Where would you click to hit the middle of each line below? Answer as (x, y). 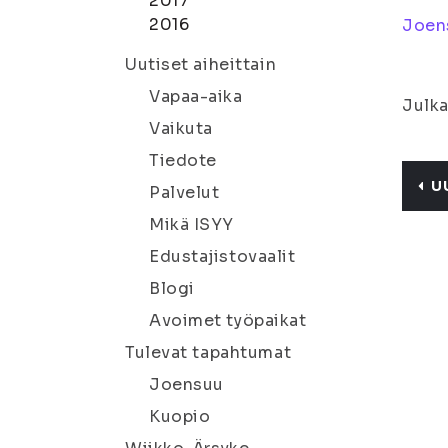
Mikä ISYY (192, 224)
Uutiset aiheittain (201, 64)
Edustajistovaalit (222, 256)
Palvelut (184, 192)
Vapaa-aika (196, 96)
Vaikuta (181, 128)
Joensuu (186, 384)
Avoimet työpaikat (228, 320)
